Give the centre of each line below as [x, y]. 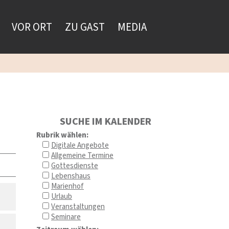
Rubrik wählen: [63, 135]
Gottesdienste [75, 166]
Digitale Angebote [80, 145]
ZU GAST [85, 27]
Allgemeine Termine [83, 156]
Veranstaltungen [78, 207]
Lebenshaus [71, 176]
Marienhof [68, 186]
